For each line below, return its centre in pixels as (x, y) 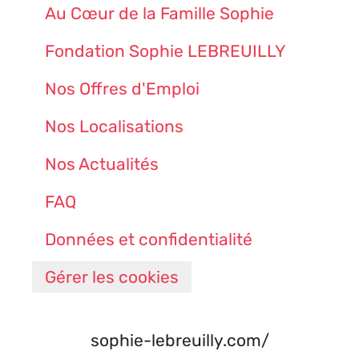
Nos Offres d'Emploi (122, 89)
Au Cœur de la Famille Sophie (159, 13)
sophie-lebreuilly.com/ (179, 340)
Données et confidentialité (149, 239)
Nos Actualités (102, 164)
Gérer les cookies (112, 277)
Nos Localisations (114, 126)
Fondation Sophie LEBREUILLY (165, 51)
